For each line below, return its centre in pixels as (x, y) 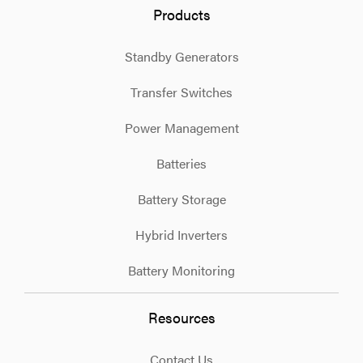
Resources (181, 318)
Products (181, 15)
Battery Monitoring (181, 271)
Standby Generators (181, 57)
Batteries (181, 164)
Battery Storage (181, 199)
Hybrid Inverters (181, 235)
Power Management (181, 128)
